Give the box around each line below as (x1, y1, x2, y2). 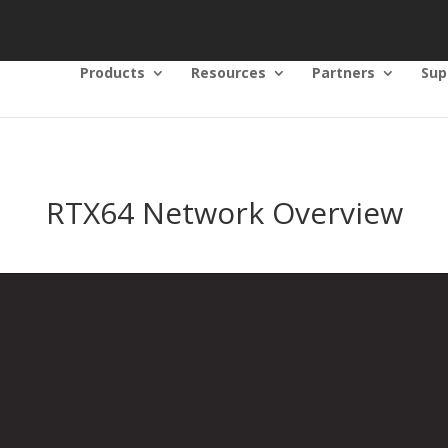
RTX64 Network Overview (45, 191, 403, 233)
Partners (311, 63, 375, 82)
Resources (190, 63, 266, 82)
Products (79, 63, 145, 82)
